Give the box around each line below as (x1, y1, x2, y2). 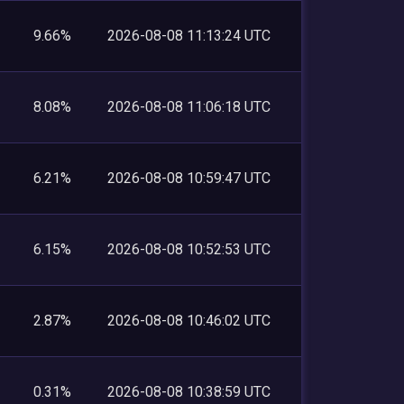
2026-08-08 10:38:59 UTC (107, 382, 271, 400)
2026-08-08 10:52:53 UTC (107, 240, 271, 258)
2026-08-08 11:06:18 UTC (107, 97, 271, 115)
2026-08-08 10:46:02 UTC (107, 311, 271, 329)
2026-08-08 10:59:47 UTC (107, 169, 271, 187)
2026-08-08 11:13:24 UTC (107, 26, 271, 44)
